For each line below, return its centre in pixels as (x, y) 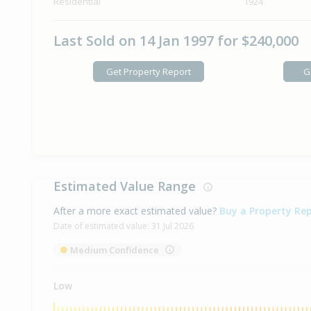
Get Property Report (148, 71)
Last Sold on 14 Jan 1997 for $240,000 (176, 41)
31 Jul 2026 (173, 226)
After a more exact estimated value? (135, 211)
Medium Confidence (115, 250)
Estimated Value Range (128, 186)
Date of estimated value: (102, 226)
